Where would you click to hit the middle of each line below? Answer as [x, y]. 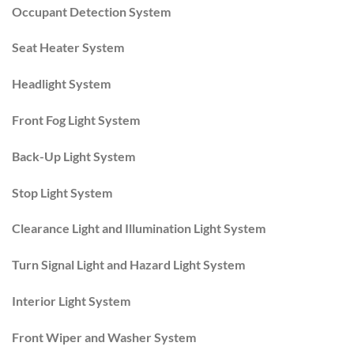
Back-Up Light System [73, 156]
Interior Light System [71, 301]
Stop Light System [62, 192]
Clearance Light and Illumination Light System [139, 228]
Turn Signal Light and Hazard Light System [128, 265]
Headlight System [61, 84]
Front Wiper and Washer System [104, 337]
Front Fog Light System [76, 120]
